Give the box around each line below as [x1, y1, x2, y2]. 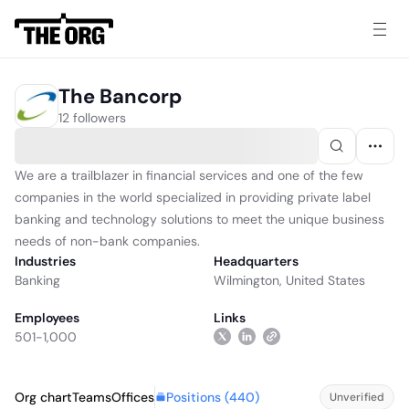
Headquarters [214, 253, 299, 269]
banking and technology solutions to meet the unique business [15, 211, 384, 227]
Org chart [15, 389, 72, 405]
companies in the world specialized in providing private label [15, 189, 371, 205]
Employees [15, 309, 79, 326]
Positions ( [166, 388, 229, 405]
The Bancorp [58, 82, 182, 110]
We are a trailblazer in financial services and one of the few [15, 167, 363, 184]
